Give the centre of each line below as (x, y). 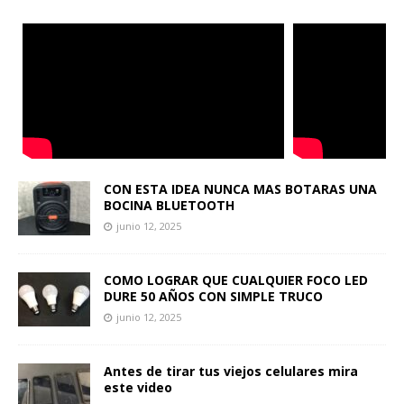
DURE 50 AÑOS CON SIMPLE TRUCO (213, 296)
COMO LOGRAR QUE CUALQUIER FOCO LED (236, 280)
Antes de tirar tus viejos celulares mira (231, 371)
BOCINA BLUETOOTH (169, 205)
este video (138, 387)
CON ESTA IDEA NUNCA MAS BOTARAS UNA (240, 188)
